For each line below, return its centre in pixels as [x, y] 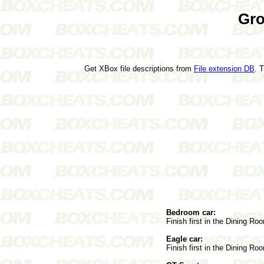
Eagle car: [184, 239]
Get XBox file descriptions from [139, 68]
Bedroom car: [191, 212]
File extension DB [224, 68]
